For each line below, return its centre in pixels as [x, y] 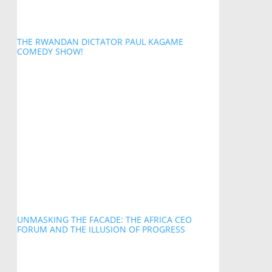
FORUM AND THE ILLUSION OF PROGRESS [101, 229]
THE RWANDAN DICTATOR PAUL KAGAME [100, 42]
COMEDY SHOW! [50, 52]
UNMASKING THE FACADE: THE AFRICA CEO [104, 219]
